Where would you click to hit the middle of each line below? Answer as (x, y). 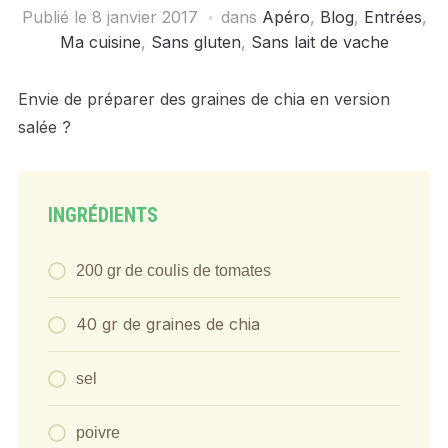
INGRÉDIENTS (102, 214)
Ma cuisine (100, 41)
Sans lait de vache (319, 41)
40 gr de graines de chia (167, 323)
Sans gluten (195, 41)
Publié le (56, 16)
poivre (97, 432)
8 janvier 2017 (144, 16)
